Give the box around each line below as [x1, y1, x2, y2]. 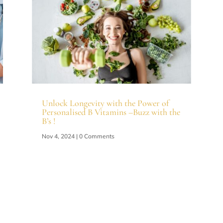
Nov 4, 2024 [41, 132, 75, 140]
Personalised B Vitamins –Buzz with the [41, 106, 180, 117]
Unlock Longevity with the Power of [41, 97, 169, 109]
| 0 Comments [74, 132, 114, 140]
